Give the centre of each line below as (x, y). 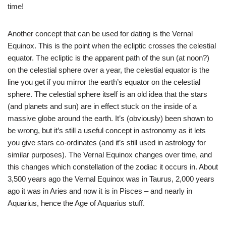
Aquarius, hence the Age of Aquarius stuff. (76, 203)
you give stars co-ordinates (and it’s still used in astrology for (107, 143)
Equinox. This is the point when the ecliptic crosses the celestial (112, 46)
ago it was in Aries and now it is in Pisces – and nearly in (100, 191)
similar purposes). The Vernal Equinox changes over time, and (110, 155)
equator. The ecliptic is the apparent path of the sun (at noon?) (108, 58)
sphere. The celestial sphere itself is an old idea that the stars (107, 94)
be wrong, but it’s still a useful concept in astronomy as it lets (107, 130)
